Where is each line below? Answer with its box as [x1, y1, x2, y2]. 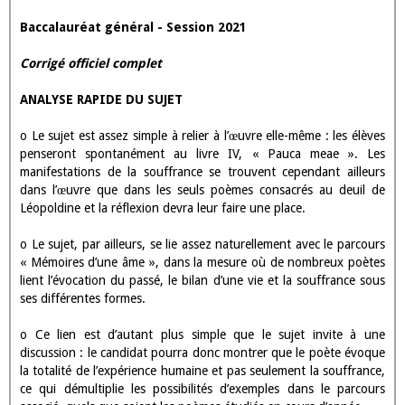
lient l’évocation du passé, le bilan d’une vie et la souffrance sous [20, 273, 385, 287]
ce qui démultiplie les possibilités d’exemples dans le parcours [20, 381, 385, 396]
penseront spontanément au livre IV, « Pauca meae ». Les [20, 146, 385, 161]
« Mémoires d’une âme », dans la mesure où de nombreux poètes [20, 255, 385, 269]
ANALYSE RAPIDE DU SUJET [20, 92, 183, 107]
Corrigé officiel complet [20, 56, 162, 71]
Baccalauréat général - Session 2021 [20, 20, 247, 34]
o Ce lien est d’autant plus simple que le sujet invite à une [20, 327, 385, 342]
